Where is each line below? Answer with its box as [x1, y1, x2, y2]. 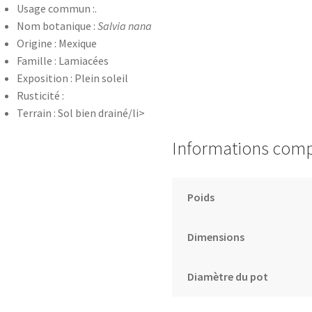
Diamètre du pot [187, 269, 269, 283]
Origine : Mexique [17, 36, 97, 51]
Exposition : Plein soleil [17, 71, 129, 86]
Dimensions [187, 229, 245, 244]
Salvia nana [97, 19, 153, 33]
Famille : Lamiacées [17, 54, 109, 68]
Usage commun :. [17, 1, 97, 16]
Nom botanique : [17, 19, 98, 33]
